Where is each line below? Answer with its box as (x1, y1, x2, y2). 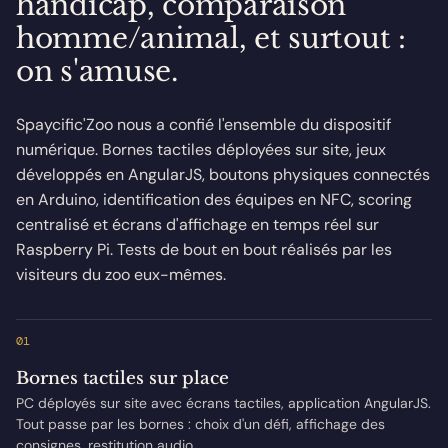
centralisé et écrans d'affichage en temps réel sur (16, 214, 379, 236)
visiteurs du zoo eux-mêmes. (16, 264, 226, 286)
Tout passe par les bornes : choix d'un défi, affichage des (16, 415, 385, 434)
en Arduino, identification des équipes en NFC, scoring (16, 189, 412, 211)
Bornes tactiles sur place (16, 368, 229, 390)
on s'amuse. (16, 54, 178, 90)
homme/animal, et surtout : (16, 21, 406, 57)
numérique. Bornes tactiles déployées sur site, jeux (16, 139, 386, 161)
